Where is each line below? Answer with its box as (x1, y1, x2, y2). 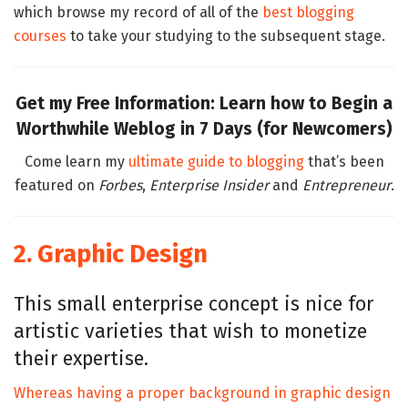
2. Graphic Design (14, 239, 208, 269)
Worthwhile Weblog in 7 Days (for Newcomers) (15, 117, 393, 139)
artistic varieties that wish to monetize (14, 319, 367, 343)
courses (14, 27, 66, 46)
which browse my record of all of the (14, 4, 262, 22)
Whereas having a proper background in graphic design (14, 384, 391, 403)
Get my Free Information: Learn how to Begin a (15, 92, 393, 114)
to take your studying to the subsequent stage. (66, 27, 385, 46)
